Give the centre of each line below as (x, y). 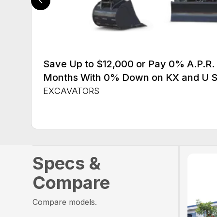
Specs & (67, 163)
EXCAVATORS (71, 91)
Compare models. (65, 202)
